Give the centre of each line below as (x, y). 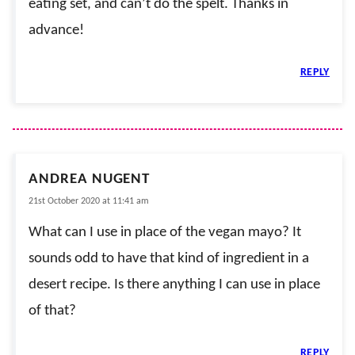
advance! (56, 30)
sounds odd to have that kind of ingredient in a (169, 258)
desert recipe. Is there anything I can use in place (174, 284)
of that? (52, 311)
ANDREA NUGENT (90, 179)
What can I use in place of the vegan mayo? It (165, 232)
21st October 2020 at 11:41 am (89, 201)
